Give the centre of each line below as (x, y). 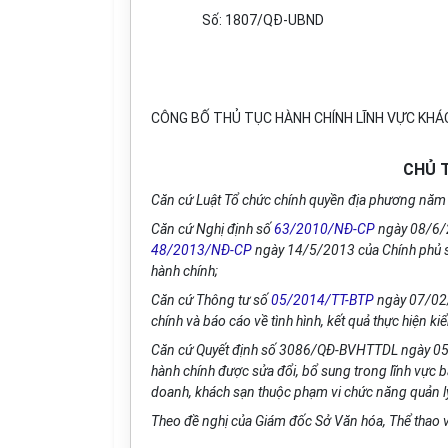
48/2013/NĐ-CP (201, 250)
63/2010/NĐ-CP (324, 229)
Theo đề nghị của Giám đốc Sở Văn (256, 421)
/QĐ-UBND (290, 20)
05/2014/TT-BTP (322, 300)
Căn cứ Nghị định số (212, 229)
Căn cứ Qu (181, 350)
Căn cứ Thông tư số (211, 300)
